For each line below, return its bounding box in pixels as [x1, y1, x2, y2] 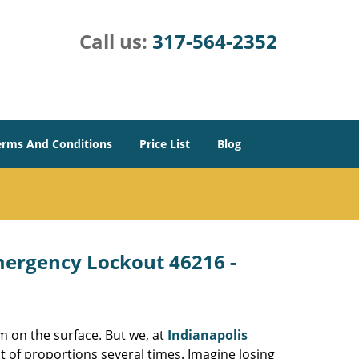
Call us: [79, 28, 152, 54]
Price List [139, 136, 190, 151]
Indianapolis [167, 326, 248, 344]
